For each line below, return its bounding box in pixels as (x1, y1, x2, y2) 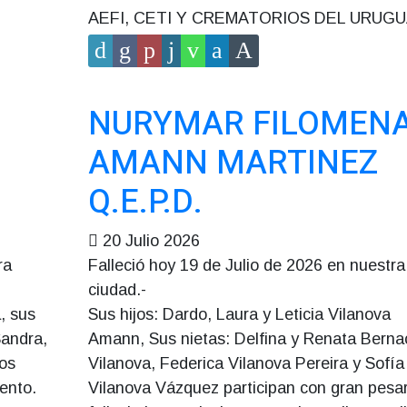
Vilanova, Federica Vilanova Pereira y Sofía (87, 354, 404, 372)
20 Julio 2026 (102, 232, 200, 250)
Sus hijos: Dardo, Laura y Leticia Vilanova (87, 305, 391, 323)
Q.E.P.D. (87, 178, 203, 226)
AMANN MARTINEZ (87, 139, 378, 187)
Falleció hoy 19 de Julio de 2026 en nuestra (87, 256, 405, 274)
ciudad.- (87, 281, 146, 299)
